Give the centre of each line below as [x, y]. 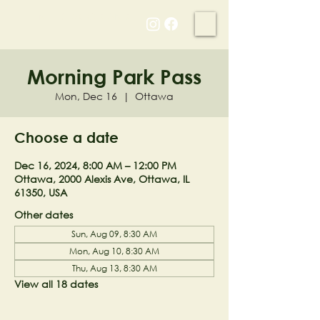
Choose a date [66, 137]
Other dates [44, 215]
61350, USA [41, 192]
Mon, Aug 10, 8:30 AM [114, 251]
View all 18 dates [56, 284]
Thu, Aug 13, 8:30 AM [114, 268]
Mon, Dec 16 [86, 96]
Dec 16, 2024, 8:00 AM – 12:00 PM [95, 165]
